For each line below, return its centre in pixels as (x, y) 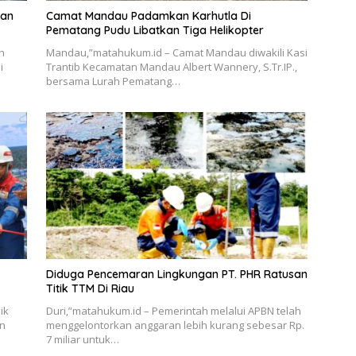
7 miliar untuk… (82, 339)
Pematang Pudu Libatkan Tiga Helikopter (155, 30)
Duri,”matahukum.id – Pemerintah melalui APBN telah (173, 310)
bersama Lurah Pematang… (113, 81)
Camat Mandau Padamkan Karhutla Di (148, 15)
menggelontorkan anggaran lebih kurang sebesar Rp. (175, 325)
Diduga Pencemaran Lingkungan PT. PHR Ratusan (176, 274)
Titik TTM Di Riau (90, 288)
